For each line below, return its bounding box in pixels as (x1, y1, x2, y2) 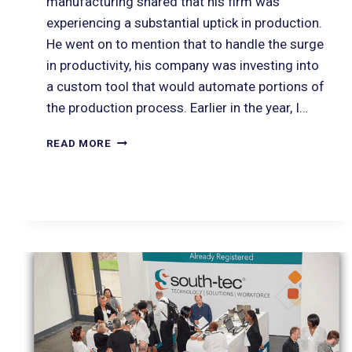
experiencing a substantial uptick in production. (46, 15, 322, 31)
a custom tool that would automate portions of (46, 79, 324, 95)
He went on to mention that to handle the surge (46, 36, 324, 53)
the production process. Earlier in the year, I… (46, 100, 308, 116)
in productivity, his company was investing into (46, 57, 319, 74)
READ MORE (46, 137, 112, 150)
